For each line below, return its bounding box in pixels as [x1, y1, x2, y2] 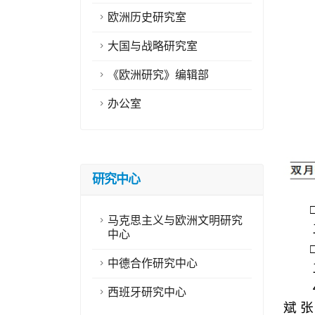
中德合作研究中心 [108, 257, 198, 269]
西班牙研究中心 [108, 286, 186, 298]
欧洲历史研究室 [108, 11, 186, 23]
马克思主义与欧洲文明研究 [108, 214, 243, 226]
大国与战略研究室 [108, 40, 198, 52]
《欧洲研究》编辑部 [108, 69, 209, 81]
